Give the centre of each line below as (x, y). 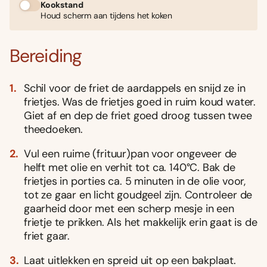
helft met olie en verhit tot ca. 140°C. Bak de (130, 167)
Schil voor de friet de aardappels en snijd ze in (135, 88)
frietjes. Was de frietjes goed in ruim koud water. (140, 102)
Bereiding (46, 55)
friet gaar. (47, 236)
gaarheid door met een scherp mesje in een (129, 208)
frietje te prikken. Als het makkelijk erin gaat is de (141, 222)
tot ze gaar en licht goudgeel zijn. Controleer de (138, 195)
